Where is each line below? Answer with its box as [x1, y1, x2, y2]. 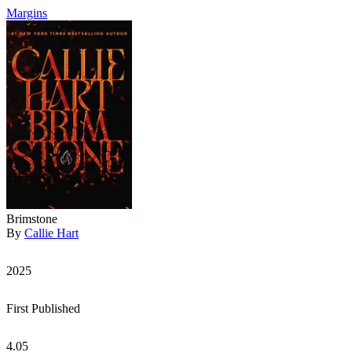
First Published [6, 302, 80, 315]
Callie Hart [24, 226, 79, 240]
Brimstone [6, 212, 57, 225]
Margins [6, 6, 47, 20]
